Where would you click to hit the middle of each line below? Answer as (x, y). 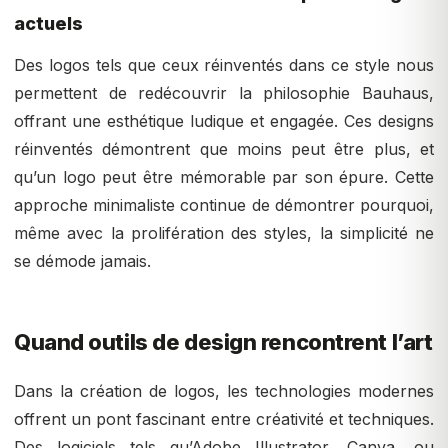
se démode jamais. (82, 261)
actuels (48, 24)
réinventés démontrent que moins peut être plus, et (224, 149)
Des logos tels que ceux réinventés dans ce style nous (224, 65)
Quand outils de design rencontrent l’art (223, 342)
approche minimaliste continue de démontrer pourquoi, (224, 205)
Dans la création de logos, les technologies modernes (224, 391)
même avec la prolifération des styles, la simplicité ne (224, 233)
